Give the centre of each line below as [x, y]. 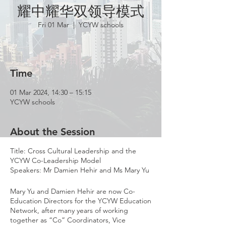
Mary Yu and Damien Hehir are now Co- [73, 191]
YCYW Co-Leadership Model [55, 160]
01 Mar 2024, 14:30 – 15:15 [51, 92]
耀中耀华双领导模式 [81, 11]
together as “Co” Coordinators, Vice [68, 220]
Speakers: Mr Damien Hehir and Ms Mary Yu [80, 170]
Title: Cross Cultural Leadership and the [73, 151]
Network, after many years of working [69, 210]
